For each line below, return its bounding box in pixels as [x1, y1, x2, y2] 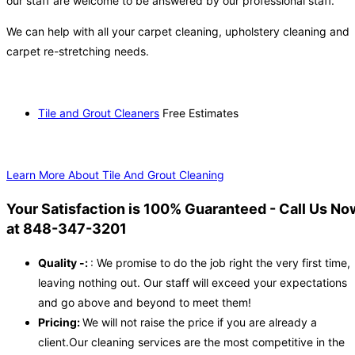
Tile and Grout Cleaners [38, 106, 159, 120]
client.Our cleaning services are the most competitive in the [38, 335, 345, 349]
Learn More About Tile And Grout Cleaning [6, 168, 224, 182]
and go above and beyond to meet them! [38, 296, 251, 310]
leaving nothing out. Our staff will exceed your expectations [38, 276, 347, 290]
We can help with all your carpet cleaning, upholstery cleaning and [6, 25, 349, 39]
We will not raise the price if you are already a [82, 315, 317, 330]
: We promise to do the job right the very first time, [90, 256, 350, 270]
